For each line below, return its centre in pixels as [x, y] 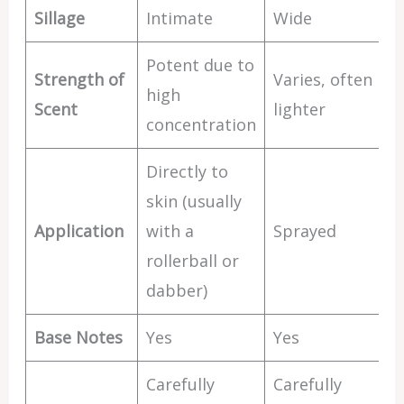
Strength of [79, 79]
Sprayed [304, 231]
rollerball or [192, 261]
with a [170, 231]
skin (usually [193, 201]
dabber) [176, 290]
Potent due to [200, 65]
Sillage [59, 18]
